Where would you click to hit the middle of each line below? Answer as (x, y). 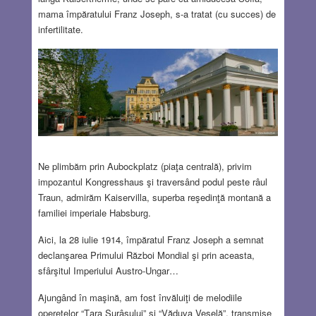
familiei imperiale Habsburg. (94, 213)
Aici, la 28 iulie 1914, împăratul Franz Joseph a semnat (151, 240)
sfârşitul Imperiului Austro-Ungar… (108, 271)
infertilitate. (60, 30)
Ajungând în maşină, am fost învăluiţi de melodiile (140, 298)
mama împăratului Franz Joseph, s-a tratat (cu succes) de (157, 14)
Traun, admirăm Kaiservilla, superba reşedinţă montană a (154, 197)
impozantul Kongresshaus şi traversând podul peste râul (152, 182)
